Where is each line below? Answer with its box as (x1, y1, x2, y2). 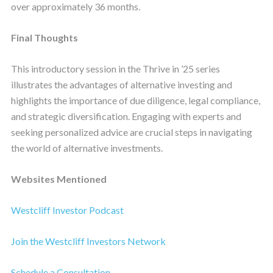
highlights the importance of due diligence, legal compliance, (10, 94, 260, 106)
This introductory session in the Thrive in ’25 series (10, 62, 220, 74)
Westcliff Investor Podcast (10, 204, 124, 216)
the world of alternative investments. (10, 141, 163, 154)
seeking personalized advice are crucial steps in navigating (10, 126, 252, 138)
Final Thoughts (10, 31, 78, 43)
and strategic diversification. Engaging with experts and (10, 110, 241, 122)
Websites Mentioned (10, 172, 107, 185)
